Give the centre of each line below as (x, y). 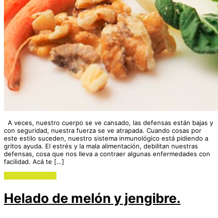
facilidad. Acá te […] (34, 161)
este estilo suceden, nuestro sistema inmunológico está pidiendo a (106, 138)
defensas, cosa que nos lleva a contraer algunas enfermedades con (107, 154)
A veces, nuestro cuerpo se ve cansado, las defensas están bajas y (109, 122)
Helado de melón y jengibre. (92, 198)
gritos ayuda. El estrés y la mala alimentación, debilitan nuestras (101, 146)
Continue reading (30, 175)
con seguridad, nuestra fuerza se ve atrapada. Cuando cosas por (103, 130)
